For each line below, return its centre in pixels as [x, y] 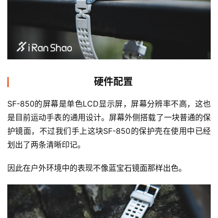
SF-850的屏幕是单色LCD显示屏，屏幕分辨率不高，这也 [109, 104]
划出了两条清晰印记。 [46, 145]
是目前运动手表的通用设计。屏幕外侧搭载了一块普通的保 [109, 118]
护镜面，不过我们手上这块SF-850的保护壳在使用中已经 [109, 131]
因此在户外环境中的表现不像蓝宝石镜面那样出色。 [97, 168]
